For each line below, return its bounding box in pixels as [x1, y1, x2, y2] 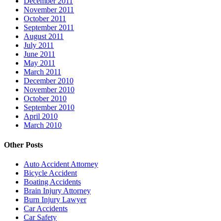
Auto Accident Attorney [24, 159, 98, 168]
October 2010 [24, 94, 67, 103]
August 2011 [24, 32, 64, 41]
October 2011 [24, 14, 66, 23]
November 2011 [24, 5, 74, 14]
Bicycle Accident [24, 168, 77, 177]
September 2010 [24, 103, 74, 112]
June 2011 [24, 50, 55, 59]
